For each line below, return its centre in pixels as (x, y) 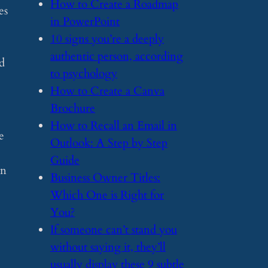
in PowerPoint (85, 21)
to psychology (84, 73)
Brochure (73, 108)
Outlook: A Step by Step (109, 143)
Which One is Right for (107, 195)
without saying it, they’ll (108, 247)
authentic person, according (117, 56)
